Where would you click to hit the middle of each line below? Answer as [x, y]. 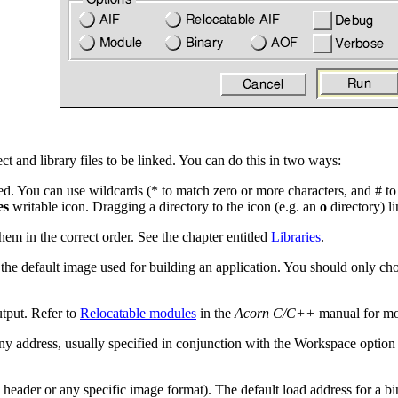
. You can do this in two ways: [257, 161]
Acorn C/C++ [275, 314]
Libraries [296, 237]
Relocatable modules [138, 314]
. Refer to [52, 314]
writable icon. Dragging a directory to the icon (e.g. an [164, 207]
